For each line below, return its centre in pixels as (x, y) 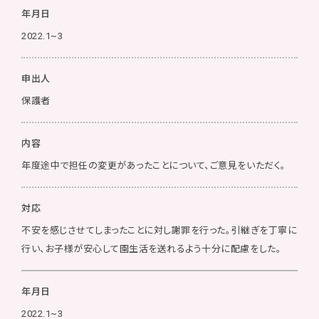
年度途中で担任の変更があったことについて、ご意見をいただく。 (154, 166)
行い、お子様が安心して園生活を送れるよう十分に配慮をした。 (152, 249)
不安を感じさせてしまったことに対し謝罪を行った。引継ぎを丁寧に (159, 230)
